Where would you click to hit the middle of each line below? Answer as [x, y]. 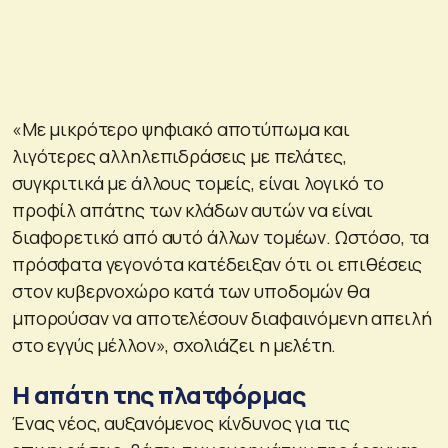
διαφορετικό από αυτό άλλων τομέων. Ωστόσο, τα [221, 236]
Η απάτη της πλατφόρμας [159, 394]
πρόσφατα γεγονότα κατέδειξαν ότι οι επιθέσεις [217, 263]
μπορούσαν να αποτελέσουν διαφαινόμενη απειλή [222, 317]
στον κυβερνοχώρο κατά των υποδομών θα [191, 290]
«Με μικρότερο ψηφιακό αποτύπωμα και [181, 128]
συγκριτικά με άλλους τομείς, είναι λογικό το [198, 182]
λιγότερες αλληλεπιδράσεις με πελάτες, [179, 155]
